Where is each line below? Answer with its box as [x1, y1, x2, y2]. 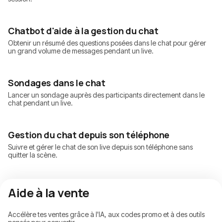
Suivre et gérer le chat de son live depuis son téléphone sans [8, 143, 193, 152]
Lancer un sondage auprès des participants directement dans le [8, 91, 205, 100]
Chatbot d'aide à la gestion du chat [8, 25, 159, 37]
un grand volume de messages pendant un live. [8, 47, 154, 55]
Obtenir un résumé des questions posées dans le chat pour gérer [8, 39, 206, 48]
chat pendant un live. [8, 99, 73, 108]
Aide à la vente [8, 184, 89, 201]
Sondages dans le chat [8, 77, 106, 89]
